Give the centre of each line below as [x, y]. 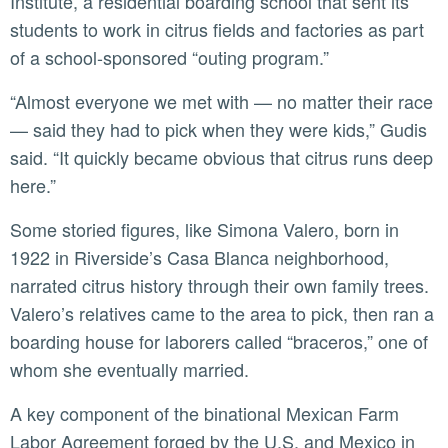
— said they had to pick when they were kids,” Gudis [218, 129]
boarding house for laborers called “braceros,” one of [219, 341]
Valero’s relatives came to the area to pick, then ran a [222, 313]
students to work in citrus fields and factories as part [217, 29]
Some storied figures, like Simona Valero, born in [16, 229]
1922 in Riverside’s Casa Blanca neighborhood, [199, 257]
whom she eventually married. [129, 369]
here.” [33, 185]
